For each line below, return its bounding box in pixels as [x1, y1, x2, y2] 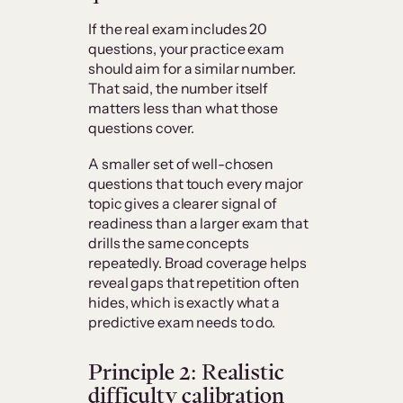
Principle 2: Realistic [88, 357, 284, 388]
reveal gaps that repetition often [88, 273, 300, 292]
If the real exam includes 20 [88, 20, 268, 39]
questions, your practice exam [88, 40, 285, 58]
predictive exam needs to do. [88, 313, 276, 332]
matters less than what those [88, 99, 279, 118]
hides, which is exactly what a [88, 293, 280, 312]
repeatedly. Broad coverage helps [88, 254, 307, 273]
